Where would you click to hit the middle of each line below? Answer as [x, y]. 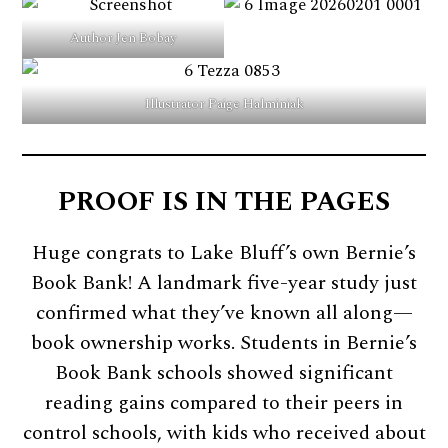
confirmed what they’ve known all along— [224, 312]
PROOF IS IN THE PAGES [224, 201]
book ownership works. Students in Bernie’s [224, 342]
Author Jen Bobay [123, 37]
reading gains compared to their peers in [224, 402]
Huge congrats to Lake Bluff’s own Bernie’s [224, 252]
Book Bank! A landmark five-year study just [224, 282]
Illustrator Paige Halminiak [224, 103]
